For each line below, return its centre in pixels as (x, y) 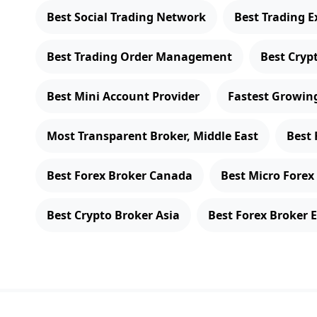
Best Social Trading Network (126, 17)
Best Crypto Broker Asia (113, 215)
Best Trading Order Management (139, 57)
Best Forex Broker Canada (120, 175)
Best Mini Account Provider (123, 96)
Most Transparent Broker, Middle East (152, 136)
